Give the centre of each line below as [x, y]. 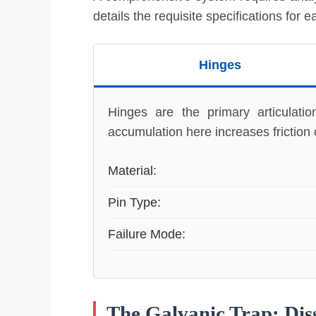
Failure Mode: [147, 234]
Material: [132, 170]
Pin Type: [134, 202]
